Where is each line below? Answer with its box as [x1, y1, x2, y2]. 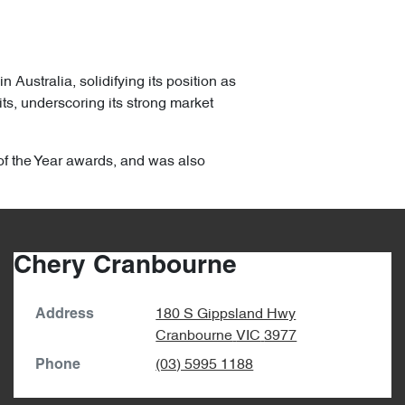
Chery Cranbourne [14, 255, 237, 279]
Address [35, 308, 94, 322]
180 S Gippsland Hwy [155, 307, 297, 323]
